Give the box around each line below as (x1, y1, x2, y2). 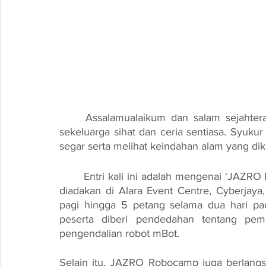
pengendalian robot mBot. (59, 227, 179, 239)
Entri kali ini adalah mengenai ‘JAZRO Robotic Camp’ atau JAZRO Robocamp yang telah (59, 170, 84, 182)
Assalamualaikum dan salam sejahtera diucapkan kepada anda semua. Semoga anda (59, 112, 86, 123)
